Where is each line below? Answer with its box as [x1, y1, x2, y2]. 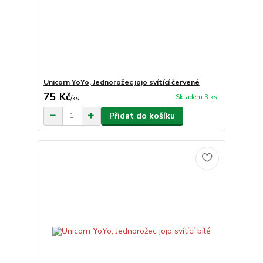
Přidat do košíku [109, 110, 175, 122]
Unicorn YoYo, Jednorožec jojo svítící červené [43, 77, 200, 87]
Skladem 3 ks [175, 93, 217, 102]
